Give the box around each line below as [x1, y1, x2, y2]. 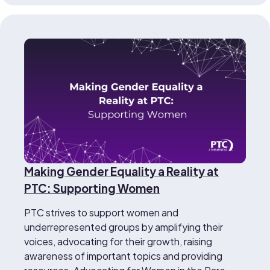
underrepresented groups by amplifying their [24, 221, 223, 234]
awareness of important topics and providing [24, 250, 222, 263]
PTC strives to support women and [24, 206, 178, 219]
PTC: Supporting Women [24, 181, 160, 196]
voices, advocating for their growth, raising [24, 235, 212, 248]
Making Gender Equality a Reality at [24, 165, 219, 179]
